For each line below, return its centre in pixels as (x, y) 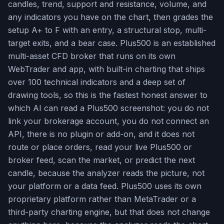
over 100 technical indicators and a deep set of (97, 82)
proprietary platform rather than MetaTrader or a (102, 199)
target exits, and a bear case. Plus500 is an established (112, 43)
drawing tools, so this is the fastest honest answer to (108, 95)
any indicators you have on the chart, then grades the (110, 17)
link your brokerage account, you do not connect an (108, 121)
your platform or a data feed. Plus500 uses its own (105, 186)
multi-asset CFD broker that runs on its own (92, 56)
